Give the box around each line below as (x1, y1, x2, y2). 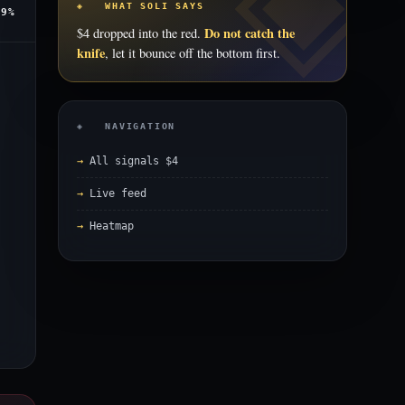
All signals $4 (89, 155, 178, 167)
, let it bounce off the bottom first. (105, 44, 280, 61)
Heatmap (89, 220, 134, 232)
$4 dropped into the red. (77, 24, 204, 42)
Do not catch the (204, 24, 295, 42)
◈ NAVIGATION (77, 121, 176, 131)
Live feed (89, 187, 146, 200)
